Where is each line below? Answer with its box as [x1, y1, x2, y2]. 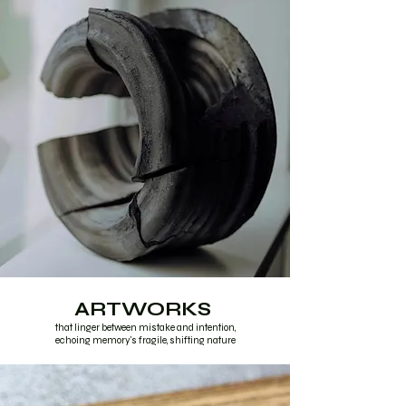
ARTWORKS [74, 297, 216, 321]
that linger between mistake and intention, [54, 322, 236, 333]
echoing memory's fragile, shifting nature [54, 334, 236, 346]
